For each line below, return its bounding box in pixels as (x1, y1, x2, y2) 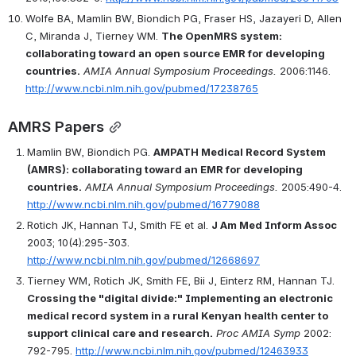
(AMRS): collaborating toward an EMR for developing (27, 162, 303, 176)
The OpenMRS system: (161, 29, 282, 42)
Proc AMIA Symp (216, 326, 300, 339)
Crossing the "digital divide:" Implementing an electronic (27, 291, 333, 304)
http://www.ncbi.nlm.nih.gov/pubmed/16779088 (27, 197, 260, 211)
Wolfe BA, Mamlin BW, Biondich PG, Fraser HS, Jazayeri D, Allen (25, 11, 342, 25)
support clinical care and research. (27, 326, 213, 339)
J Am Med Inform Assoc (211, 218, 337, 231)
